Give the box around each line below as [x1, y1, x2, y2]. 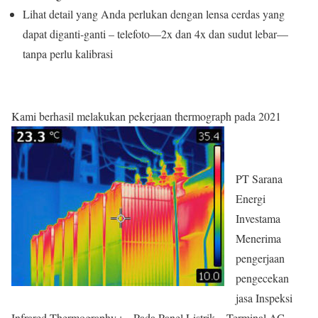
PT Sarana [236, 170, 283, 186]
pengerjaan [236, 250, 285, 265]
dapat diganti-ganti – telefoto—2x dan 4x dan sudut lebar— [23, 26, 288, 41]
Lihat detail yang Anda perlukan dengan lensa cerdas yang [23, 6, 285, 21]
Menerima [236, 230, 281, 246]
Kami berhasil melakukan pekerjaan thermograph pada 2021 [11, 108, 287, 124]
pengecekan [236, 270, 289, 285]
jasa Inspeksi [236, 290, 292, 305]
